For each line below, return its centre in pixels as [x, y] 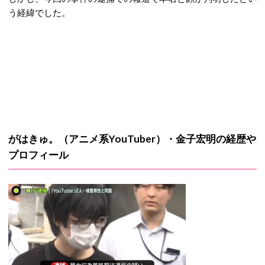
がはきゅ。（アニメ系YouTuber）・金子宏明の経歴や [132, 139]
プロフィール [38, 155]
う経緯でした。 [39, 12]
